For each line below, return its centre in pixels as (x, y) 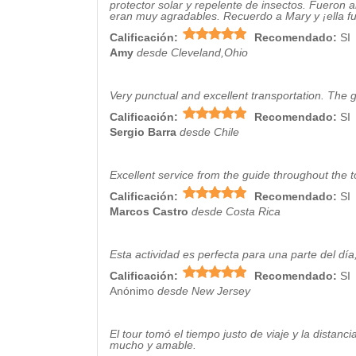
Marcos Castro (149, 211)
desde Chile (209, 132)
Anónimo (132, 291)
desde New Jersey (204, 291)
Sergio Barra (143, 132)
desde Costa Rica (236, 211)
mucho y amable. (153, 345)
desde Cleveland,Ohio (192, 52)
